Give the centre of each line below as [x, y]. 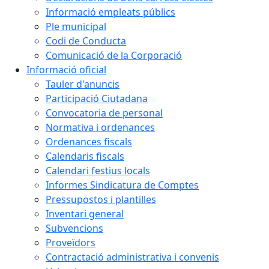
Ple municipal [76, 26]
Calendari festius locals [98, 171]
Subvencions [74, 228]
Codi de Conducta [86, 41]
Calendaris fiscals [85, 156]
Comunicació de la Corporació [114, 55]
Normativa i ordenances [100, 127]
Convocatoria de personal [104, 113]
